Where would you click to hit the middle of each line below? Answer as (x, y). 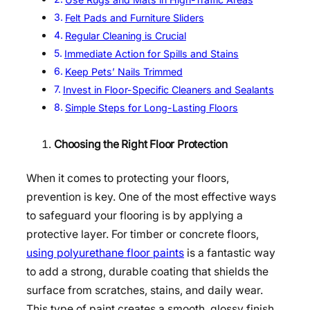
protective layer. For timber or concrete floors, (143, 234)
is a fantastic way (230, 253)
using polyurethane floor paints (105, 253)
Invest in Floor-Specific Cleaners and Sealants (168, 89)
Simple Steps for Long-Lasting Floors (151, 107)
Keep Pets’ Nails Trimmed (124, 71)
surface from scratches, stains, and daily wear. (145, 290)
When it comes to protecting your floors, (128, 178)
